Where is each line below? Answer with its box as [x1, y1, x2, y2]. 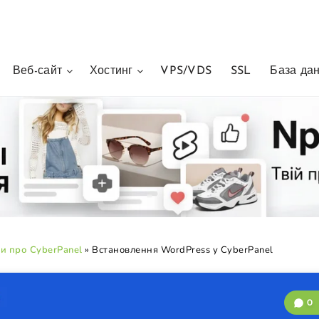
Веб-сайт [12, 66, 63, 77]
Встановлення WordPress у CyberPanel [92, 244, 273, 257]
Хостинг [89, 66, 133, 77]
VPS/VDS [160, 66, 212, 77]
